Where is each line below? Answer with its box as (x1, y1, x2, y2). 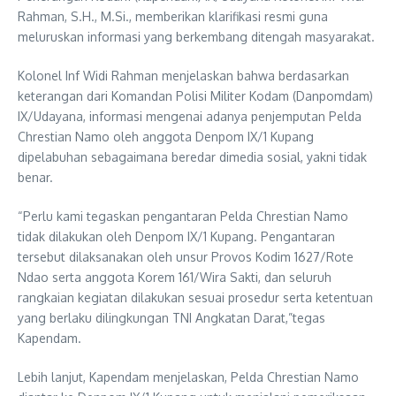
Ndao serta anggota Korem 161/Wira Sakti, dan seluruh (18, 269, 331, 285)
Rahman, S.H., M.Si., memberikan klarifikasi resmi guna (18, 8, 328, 24)
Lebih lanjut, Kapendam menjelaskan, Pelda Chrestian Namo (18, 369, 359, 385)
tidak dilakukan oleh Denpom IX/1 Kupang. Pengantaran (18, 228, 335, 244)
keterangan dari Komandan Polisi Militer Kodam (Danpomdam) (18, 88, 373, 103)
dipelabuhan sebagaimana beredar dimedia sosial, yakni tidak (18, 148, 367, 164)
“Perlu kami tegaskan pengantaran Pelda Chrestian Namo (18, 208, 348, 224)
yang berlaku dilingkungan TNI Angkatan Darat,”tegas (18, 309, 325, 325)
